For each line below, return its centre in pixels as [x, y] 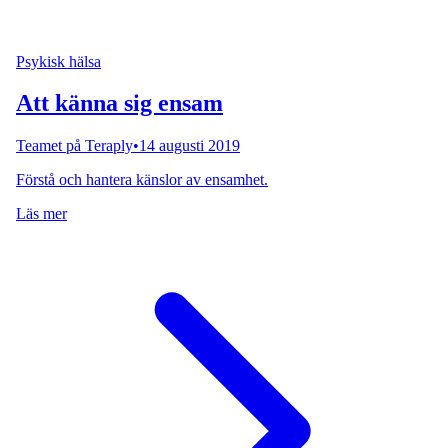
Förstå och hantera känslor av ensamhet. [142, 180]
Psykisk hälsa [58, 61]
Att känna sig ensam [119, 103]
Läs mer [41, 214]
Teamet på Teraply [74, 146]
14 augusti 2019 [189, 146]
